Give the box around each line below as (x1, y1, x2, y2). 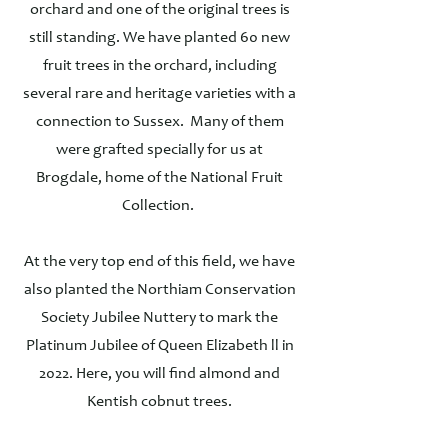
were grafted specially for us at (56, 142, 263, 158)
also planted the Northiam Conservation (23, 282, 296, 298)
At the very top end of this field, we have (24, 254, 295, 270)
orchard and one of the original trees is (29, 2, 290, 18)
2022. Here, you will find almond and (39, 366, 280, 382)
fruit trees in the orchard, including (42, 58, 277, 74)
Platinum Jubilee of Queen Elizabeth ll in (25, 338, 294, 354)
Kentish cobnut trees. (87, 394, 232, 410)
